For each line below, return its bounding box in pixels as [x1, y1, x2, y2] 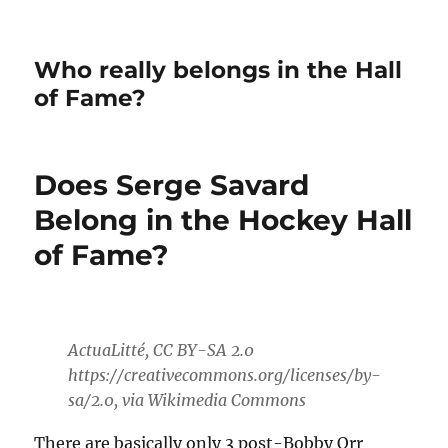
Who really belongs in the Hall [34, 56, 403, 84]
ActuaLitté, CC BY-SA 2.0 [67, 339, 254, 360]
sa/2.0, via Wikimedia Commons [67, 389, 306, 410]
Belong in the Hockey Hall [34, 203, 413, 237]
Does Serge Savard [34, 168, 310, 202]
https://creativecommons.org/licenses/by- [67, 364, 381, 385]
